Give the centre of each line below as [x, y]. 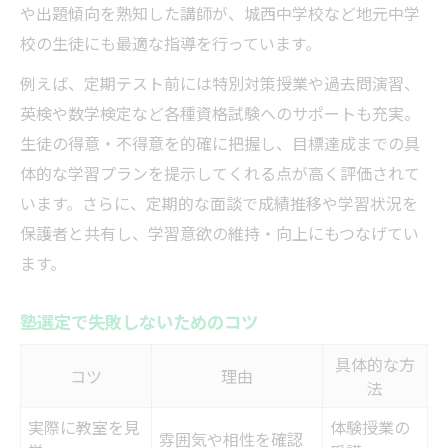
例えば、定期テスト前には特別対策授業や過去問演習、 [220, 83]
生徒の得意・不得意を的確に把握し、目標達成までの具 [220, 143]
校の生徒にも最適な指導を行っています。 [170, 43]
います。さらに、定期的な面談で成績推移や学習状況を [219, 203]
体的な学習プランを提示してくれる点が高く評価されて [220, 173]
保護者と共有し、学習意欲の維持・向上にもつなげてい [219, 233]
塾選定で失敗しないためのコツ [139, 321]
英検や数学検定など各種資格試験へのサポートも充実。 [220, 113]
